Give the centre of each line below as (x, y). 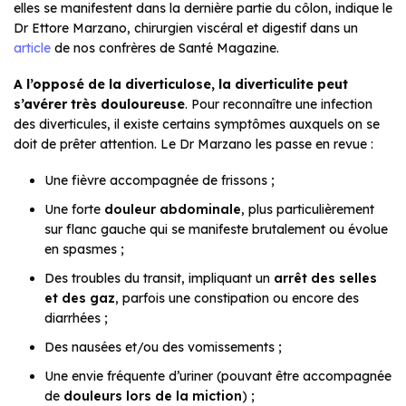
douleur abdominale (171, 210)
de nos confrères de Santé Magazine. (165, 48)
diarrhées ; (76, 319)
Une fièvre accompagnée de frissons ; (159, 181)
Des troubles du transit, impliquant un (159, 279)
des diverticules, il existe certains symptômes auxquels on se (197, 125)
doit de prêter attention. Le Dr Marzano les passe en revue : (193, 145)
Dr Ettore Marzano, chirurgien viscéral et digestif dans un (186, 29)
